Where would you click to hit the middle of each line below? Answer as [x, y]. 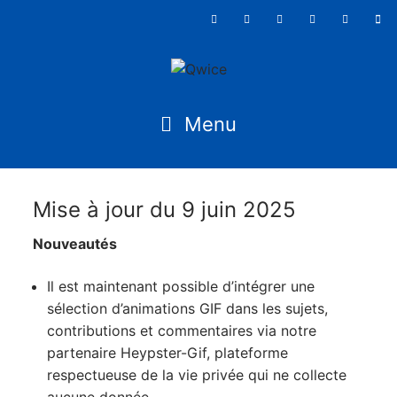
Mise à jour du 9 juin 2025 [164, 209]
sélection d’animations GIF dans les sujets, [187, 309]
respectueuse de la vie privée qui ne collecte [196, 375]
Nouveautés [74, 244]
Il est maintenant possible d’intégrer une [180, 287]
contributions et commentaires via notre [181, 331]
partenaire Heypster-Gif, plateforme [167, 353]
